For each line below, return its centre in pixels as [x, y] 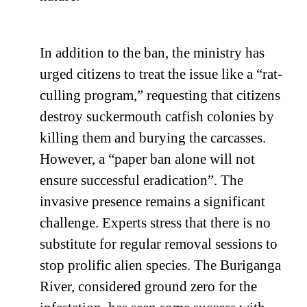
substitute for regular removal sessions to [159, 244]
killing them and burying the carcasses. [153, 138]
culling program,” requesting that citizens [160, 96]
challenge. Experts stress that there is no [155, 223]
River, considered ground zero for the [148, 287]
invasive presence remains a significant [152, 202]
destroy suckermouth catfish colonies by [157, 117]
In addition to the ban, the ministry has [152, 53]
